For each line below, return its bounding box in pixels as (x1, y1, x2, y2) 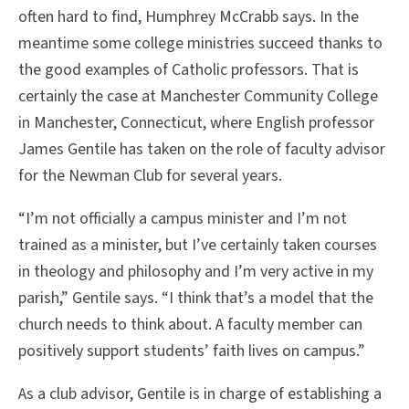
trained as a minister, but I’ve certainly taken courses (18, 234, 377, 257)
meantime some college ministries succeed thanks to (18, 32, 383, 56)
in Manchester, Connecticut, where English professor (18, 111, 374, 135)
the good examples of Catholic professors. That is (18, 58, 359, 82)
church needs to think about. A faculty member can (18, 313, 362, 337)
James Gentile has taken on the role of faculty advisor (18, 138, 385, 162)
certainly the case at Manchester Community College (18, 85, 378, 109)
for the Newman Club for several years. (18, 164, 286, 188)
